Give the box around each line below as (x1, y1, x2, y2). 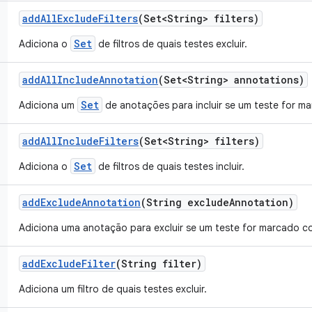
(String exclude (141, 196, 229, 209)
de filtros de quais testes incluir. (95, 160, 244, 173)
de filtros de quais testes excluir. (95, 38, 247, 50)
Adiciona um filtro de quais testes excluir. (19, 283, 207, 295)
